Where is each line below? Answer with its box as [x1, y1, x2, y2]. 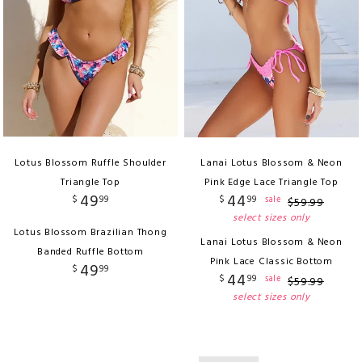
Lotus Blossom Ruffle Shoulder [15, 154, 166, 171]
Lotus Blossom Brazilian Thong [14, 224, 167, 241]
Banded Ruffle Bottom [36, 243, 144, 260]
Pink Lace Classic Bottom [209, 253, 334, 270]
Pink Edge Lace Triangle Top [204, 174, 339, 191]
